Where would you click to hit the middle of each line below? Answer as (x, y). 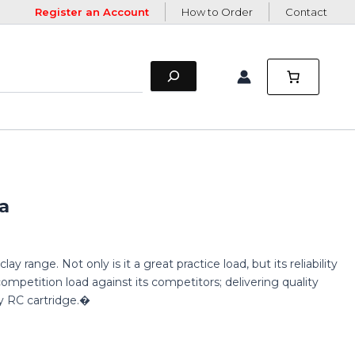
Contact (306, 12)
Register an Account (92, 12)
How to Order (217, 12)
